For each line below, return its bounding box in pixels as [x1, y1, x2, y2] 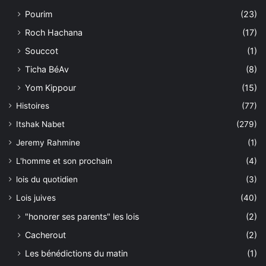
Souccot [25, 46, 58, 56]
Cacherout [25, 230, 66, 240]
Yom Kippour [25, 83, 76, 93]
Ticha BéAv [25, 64, 69, 75]
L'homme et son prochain [16, 156, 112, 166]
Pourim [25, 9, 52, 20]
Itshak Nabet [16, 119, 65, 129]
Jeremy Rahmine [16, 138, 80, 148]
